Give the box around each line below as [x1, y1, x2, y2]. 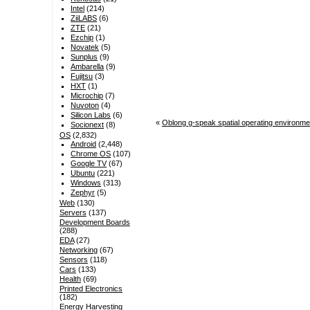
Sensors [59, 255, 88, 264]
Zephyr [71, 188, 95, 197]
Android [71, 140, 97, 149]
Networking [59, 246, 98, 255]
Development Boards [59, 218, 130, 227]
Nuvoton [71, 101, 100, 110]
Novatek [71, 43, 100, 52]
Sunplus [71, 53, 98, 62]
